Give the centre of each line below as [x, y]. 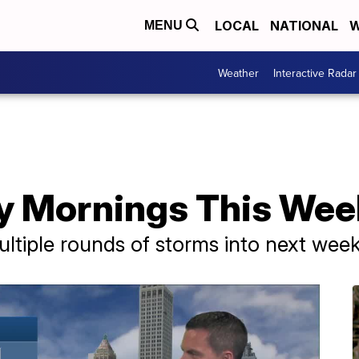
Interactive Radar [315, 73]
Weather [238, 73]
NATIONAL [304, 26]
